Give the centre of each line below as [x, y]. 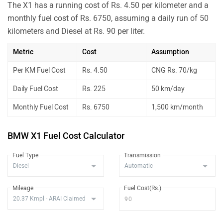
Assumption [170, 52]
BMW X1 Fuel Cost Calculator [66, 136]
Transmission [142, 155]
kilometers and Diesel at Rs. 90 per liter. [76, 31]
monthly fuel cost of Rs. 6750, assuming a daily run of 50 [108, 18]
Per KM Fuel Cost [39, 70]
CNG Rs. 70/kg [174, 70]
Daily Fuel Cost [36, 89]
